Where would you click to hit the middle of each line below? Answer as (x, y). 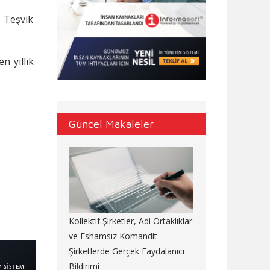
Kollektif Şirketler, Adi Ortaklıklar (130, 221)
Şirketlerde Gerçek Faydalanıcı (126, 251)
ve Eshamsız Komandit (113, 236)
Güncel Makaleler (111, 124)
